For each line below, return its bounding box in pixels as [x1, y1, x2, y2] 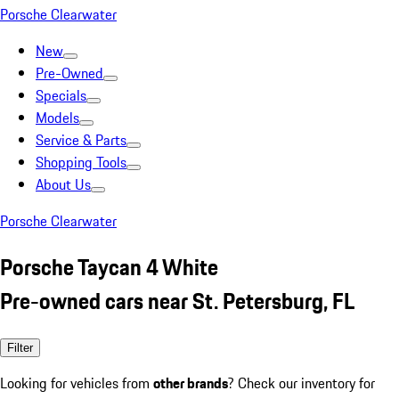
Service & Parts [36, 129, 126, 151]
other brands [153, 371, 228, 394]
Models [36, 107, 79, 128]
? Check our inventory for [228, 371, 375, 394]
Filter [7, 340, 33, 354]
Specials [36, 85, 86, 106]
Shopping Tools [36, 151, 126, 173]
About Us [36, 174, 91, 195]
